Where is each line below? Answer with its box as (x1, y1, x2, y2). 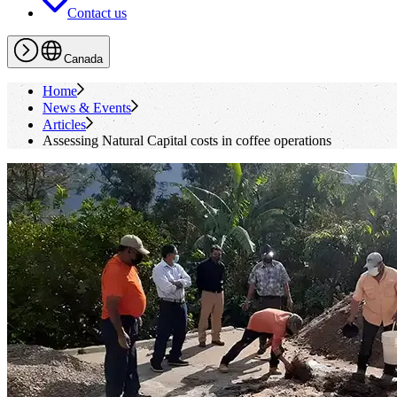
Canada (64, 52, 103, 66)
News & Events (43, 100, 131, 115)
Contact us (67, 5, 127, 20)
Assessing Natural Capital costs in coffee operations (43, 133, 331, 148)
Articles (43, 117, 86, 132)
